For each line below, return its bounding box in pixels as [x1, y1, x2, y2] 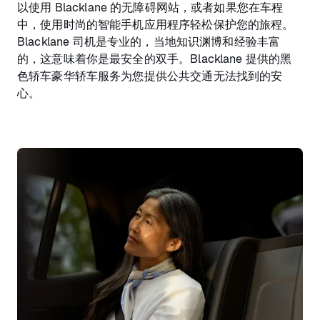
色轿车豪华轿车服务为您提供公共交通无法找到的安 [17, 68, 283, 84]
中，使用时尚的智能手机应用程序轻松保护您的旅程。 [17, 16, 294, 32]
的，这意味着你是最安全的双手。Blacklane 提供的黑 [17, 51, 292, 66]
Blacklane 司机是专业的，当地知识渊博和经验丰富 [17, 34, 281, 49]
